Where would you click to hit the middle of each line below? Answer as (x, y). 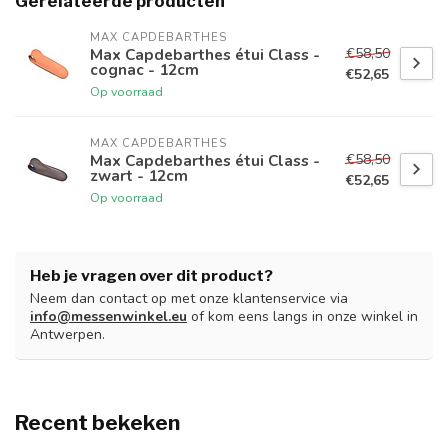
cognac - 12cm (144, 70)
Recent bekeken (97, 423)
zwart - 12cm (139, 176)
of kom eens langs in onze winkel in (302, 317)
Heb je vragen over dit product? (151, 276)
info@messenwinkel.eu (108, 317)
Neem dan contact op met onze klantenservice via (189, 299)
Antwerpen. (67, 335)
